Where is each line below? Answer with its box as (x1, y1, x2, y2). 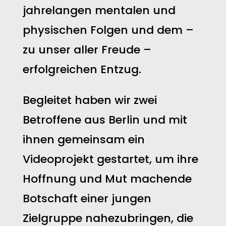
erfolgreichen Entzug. (22, 62, 141, 77)
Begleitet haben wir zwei (22, 92, 157, 108)
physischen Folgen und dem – (22, 22, 194, 38)
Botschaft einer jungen (22, 191, 151, 206)
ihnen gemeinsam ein (22, 132, 145, 147)
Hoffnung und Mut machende (22, 171, 192, 187)
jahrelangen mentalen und (22, 3, 176, 18)
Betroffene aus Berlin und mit (22, 112, 187, 128)
